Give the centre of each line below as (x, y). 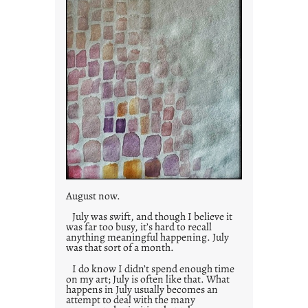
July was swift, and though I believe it (149, 217)
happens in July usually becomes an (142, 289)
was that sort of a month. (120, 247)
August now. (93, 195)
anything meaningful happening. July (147, 237)
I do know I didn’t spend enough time (150, 268)
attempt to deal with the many (131, 299)
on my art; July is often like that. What (148, 278)
